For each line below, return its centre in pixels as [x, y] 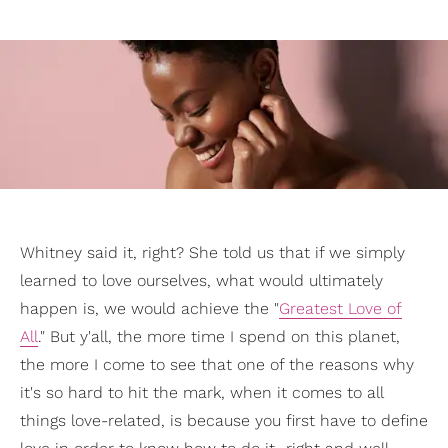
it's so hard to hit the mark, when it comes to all [201, 393]
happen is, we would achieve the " [149, 309]
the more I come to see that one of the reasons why [217, 365]
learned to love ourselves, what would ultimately [201, 281]
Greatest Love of [340, 309]
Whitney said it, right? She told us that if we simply [212, 253]
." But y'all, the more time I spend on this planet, [219, 337]
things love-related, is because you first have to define [224, 421]
